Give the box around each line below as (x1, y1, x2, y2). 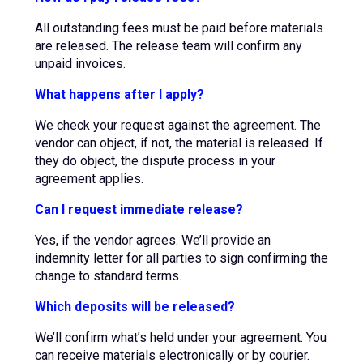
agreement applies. (34, 171, 143, 186)
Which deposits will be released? (34, 299, 235, 314)
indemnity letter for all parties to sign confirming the (34, 250, 328, 266)
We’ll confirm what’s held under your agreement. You (34, 330, 327, 345)
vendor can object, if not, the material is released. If (34, 135, 323, 151)
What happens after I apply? (34, 87, 204, 102)
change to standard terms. (34, 268, 181, 284)
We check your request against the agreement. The (34, 117, 321, 133)
